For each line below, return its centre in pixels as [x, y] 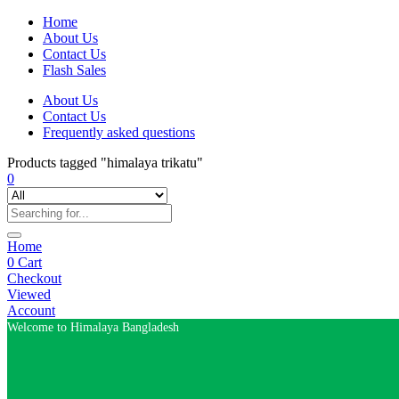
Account [31, 310]
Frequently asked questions [119, 132]
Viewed [29, 294]
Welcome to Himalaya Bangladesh [93, 327]
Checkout [34, 278]
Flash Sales [74, 70]
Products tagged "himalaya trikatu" [105, 163]
